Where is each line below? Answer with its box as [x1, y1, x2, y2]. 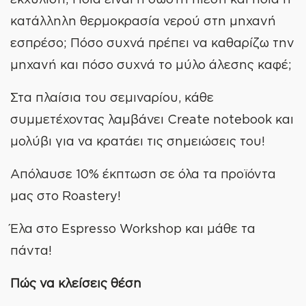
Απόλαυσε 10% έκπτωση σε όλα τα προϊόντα [10, 167, 276, 180]
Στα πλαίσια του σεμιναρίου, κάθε [10, 90, 214, 104]
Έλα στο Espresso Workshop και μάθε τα [10, 221, 255, 235]
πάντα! [10, 243, 52, 257]
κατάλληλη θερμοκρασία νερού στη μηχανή [10, 14, 276, 27]
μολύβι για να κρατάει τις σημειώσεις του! [10, 134, 265, 148]
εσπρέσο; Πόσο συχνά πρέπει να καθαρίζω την [10, 36, 294, 49]
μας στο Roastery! [10, 189, 121, 202]
